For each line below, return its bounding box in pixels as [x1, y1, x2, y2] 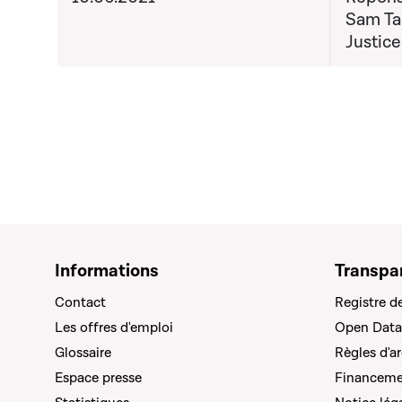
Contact [55, 293, 106, 311]
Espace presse [55, 369, 142, 387]
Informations [55, 259, 159, 283]
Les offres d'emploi [55, 319, 173, 336]
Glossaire [55, 344, 111, 362]
